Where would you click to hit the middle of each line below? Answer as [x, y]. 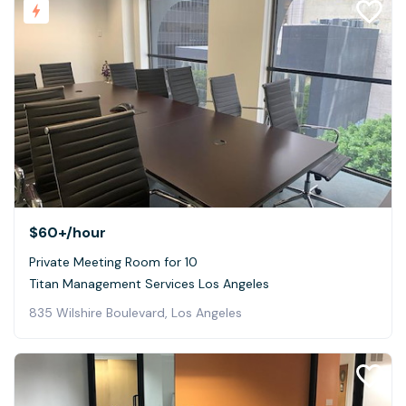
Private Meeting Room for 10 [113, 262]
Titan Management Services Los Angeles [149, 284]
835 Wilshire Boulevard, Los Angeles [135, 313]
